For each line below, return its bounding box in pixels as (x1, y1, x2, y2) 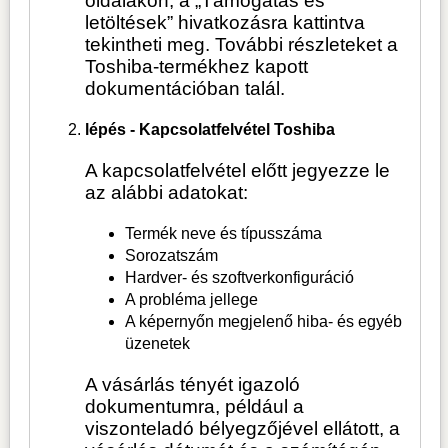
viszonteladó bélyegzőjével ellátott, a (85, 418, 401, 440)
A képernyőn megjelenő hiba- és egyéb (125, 313, 403, 331)
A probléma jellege (125, 291, 259, 309)
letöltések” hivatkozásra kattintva (85, 11, 366, 33)
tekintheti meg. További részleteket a (85, 33, 399, 55)
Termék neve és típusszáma (125, 225, 323, 243)
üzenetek (125, 335, 191, 353)
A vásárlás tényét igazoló (85, 374, 301, 396)
